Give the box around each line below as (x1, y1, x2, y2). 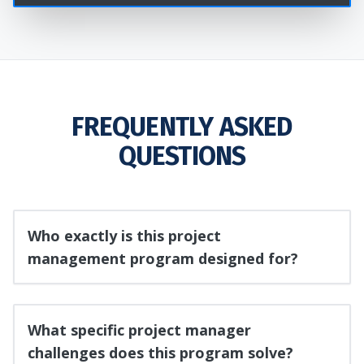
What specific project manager (28, 320, 251, 340)
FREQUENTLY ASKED (71, 111, 292, 143)
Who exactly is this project (28, 226, 221, 246)
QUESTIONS (118, 141, 246, 172)
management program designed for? (28, 249, 298, 269)
